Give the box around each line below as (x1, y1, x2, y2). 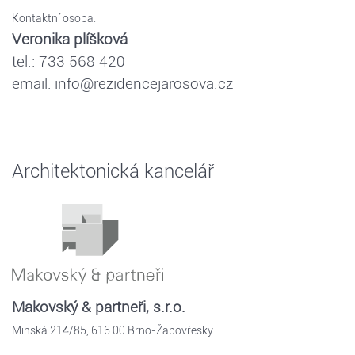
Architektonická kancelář (12, 160, 214, 183)
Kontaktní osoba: (12, 12, 96, 25)
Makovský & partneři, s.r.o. (12, 298, 185, 317)
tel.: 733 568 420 (12, 52, 125, 71)
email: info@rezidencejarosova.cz (12, 74, 233, 94)
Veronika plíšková (12, 30, 128, 49)
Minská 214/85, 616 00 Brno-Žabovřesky (12, 324, 213, 338)
